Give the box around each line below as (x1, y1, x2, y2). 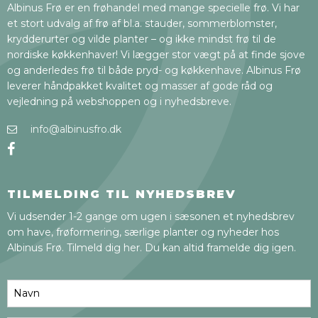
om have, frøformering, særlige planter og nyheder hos (7, 226, 279, 238)
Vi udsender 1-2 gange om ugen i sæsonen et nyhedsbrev (7, 210, 295, 223)
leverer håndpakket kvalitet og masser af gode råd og (7, 79, 273, 92)
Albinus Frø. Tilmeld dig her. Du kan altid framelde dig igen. (7, 241, 296, 254)
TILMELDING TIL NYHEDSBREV (7, 187, 236, 201)
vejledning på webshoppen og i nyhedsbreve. (7, 95, 231, 108)
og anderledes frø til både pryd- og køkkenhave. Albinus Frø (7, 64, 301, 77)
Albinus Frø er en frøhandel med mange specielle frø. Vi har (7, 1, 300, 14)
